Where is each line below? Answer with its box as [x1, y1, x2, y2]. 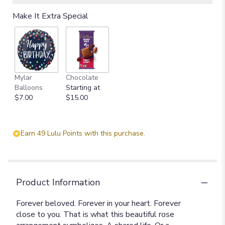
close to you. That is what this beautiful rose [16, 209, 174, 220]
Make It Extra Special [13, 10, 88, 22]
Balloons [15, 83, 43, 92]
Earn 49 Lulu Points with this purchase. [21, 129, 145, 138]
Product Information [16, 176, 100, 188]
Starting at [65, 83, 100, 92]
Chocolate [65, 73, 98, 82]
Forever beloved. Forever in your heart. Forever [16, 198, 181, 209]
